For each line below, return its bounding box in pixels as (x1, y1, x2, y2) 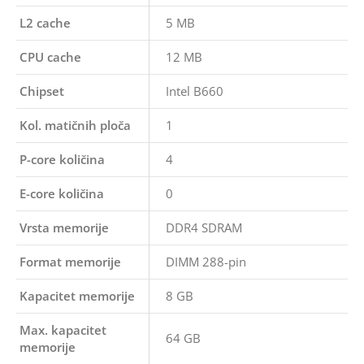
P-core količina (19, 151, 105, 167)
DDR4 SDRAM (166, 219, 242, 236)
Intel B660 (166, 83, 223, 99)
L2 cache (19, 15, 71, 31)
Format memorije (19, 253, 121, 270)
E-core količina (19, 185, 104, 201)
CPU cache (19, 49, 81, 65)
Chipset (19, 83, 64, 99)
